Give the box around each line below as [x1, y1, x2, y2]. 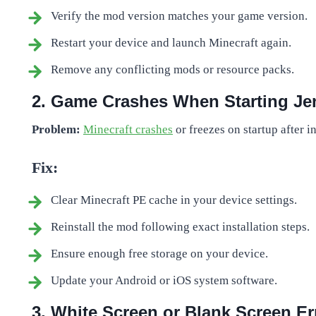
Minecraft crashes [83, 122, 173, 136]
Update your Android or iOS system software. [51, 273, 277, 287]
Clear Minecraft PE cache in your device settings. [51, 193, 297, 207]
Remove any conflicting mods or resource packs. [51, 62, 294, 76]
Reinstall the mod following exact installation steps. [51, 219, 310, 233]
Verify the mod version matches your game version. [51, 8, 308, 23]
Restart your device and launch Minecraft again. [51, 35, 291, 49]
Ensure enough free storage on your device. [51, 246, 268, 260]
